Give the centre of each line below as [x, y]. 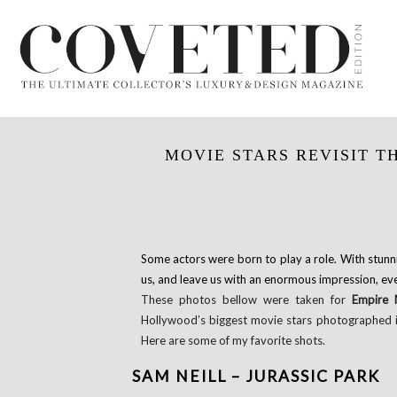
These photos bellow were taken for [246, 300]
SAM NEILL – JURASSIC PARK [256, 376]
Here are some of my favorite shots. [233, 340]
